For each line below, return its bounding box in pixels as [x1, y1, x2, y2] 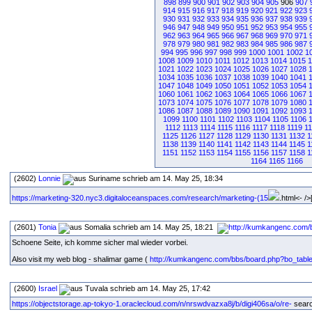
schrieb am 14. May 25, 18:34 [120, 174, 225, 182]
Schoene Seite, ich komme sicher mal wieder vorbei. [12, 238, 188, 247]
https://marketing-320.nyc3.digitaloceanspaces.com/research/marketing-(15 [12, 194, 268, 202]
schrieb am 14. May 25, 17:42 [108, 284, 212, 292]
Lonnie [38, 174, 61, 182]
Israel [38, 284, 57, 292]
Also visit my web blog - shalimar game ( [12, 255, 150, 263]
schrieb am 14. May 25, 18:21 [111, 223, 217, 231]
